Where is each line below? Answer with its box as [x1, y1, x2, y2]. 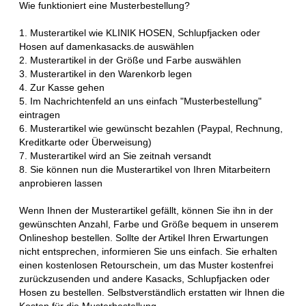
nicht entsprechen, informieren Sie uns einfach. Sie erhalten [19, 245, 277, 257]
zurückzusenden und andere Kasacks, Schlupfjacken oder [19, 273, 270, 284]
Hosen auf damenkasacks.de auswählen [19, 40, 194, 52]
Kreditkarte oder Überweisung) [19, 136, 152, 148]
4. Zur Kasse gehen [19, 81, 105, 93]
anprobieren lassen [19, 177, 102, 189]
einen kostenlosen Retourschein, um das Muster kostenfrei [19, 259, 273, 270]
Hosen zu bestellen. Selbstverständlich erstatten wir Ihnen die [19, 286, 285, 298]
